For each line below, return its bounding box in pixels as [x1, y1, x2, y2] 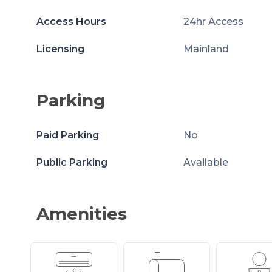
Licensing [36, 43, 84, 55]
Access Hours [36, 16, 106, 27]
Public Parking [36, 157, 107, 168]
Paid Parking [36, 129, 99, 141]
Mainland [183, 43, 229, 55]
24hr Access [183, 16, 243, 27]
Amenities [36, 203, 127, 224]
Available [183, 157, 228, 168]
